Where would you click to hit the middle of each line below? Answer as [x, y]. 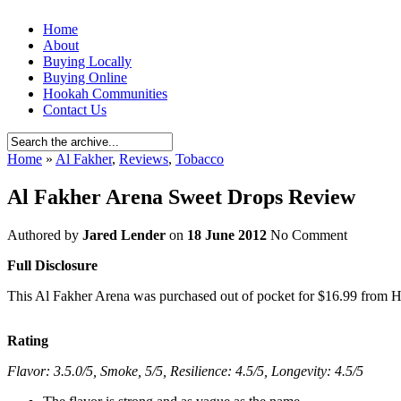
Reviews [144, 159]
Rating [28, 340]
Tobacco [200, 159]
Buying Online [85, 77]
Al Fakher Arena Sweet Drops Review [181, 196]
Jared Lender [124, 235]
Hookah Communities [105, 94]
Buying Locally [87, 61]
